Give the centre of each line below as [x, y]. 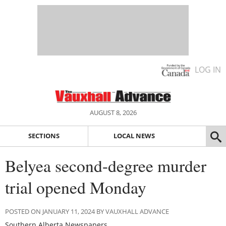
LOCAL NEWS [134, 136]
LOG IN [208, 70]
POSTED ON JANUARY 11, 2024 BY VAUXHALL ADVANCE [87, 211]
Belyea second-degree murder [106, 165]
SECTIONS [44, 136]
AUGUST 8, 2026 [113, 112]
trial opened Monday [76, 187]
